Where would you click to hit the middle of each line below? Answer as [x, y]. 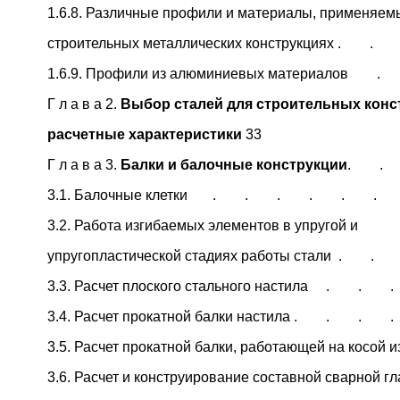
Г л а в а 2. [84, 104]
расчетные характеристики [146, 134]
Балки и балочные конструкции [234, 164]
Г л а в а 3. [84, 164]
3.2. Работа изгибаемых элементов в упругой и [203, 225]
